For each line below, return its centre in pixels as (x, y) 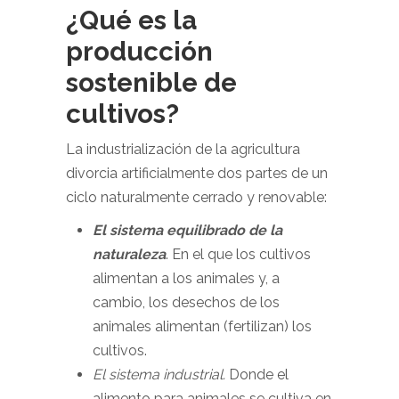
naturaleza (129, 254)
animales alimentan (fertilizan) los (202, 326)
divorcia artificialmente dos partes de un (197, 173)
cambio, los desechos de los (186, 302)
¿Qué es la (131, 20)
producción (139, 51)
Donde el (257, 375)
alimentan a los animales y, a (186, 278)
